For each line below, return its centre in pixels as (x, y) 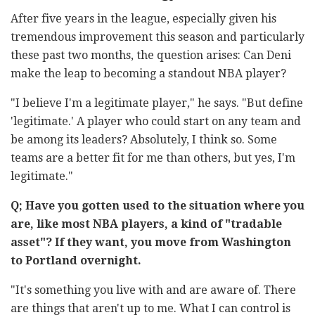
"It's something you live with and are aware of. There (153, 290)
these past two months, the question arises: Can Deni (151, 56)
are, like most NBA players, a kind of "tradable (146, 224)
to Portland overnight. (76, 261)
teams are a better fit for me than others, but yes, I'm (153, 158)
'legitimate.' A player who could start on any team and (156, 122)
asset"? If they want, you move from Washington (151, 243)
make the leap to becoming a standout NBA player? (148, 74)
